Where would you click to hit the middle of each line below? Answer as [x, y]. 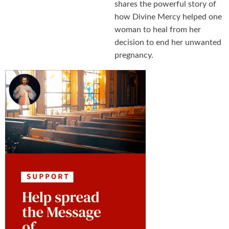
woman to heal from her [158, 30]
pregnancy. [134, 55]
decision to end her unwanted [168, 43]
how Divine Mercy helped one [168, 17]
